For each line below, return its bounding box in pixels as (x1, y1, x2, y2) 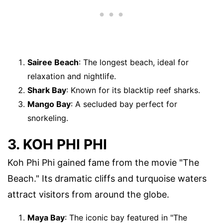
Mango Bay (27, 99, 71, 109)
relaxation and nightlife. (27, 71, 116, 81)
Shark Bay (27, 85, 66, 95)
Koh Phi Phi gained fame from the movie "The (7, 157, 199, 168)
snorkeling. (27, 112, 68, 123)
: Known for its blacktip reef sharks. (66, 85, 200, 95)
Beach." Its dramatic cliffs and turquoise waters (7, 173, 207, 184)
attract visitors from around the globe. (7, 189, 169, 200)
